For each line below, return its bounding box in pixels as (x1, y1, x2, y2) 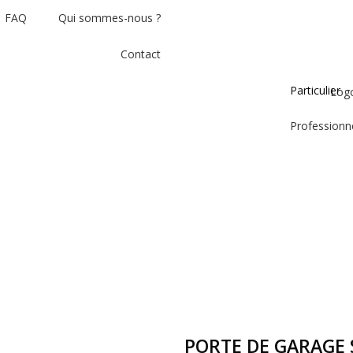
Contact (121, 46, 161, 61)
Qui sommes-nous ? (58, 10, 161, 25)
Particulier (290, 83, 341, 98)
